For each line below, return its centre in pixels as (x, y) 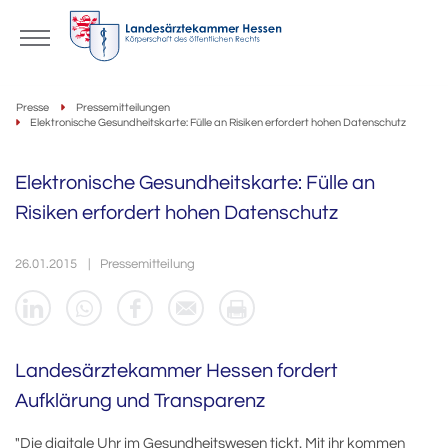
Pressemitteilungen (123, 107)
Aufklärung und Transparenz (140, 401)
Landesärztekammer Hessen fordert (176, 371)
